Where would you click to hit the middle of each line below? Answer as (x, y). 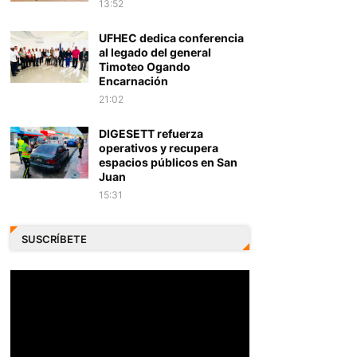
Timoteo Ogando (144, 67)
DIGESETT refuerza (151, 133)
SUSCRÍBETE (54, 239)
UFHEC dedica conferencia (171, 38)
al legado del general (155, 52)
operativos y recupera (158, 148)
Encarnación (133, 81)
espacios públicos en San (168, 162)
